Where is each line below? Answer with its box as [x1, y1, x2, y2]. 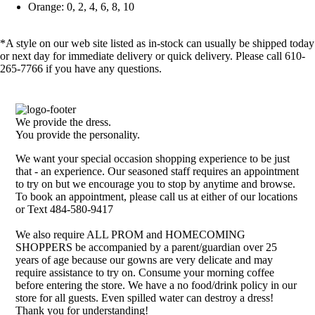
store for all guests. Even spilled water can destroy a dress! [15, 292, 274, 304]
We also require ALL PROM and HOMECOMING [15, 229, 246, 241]
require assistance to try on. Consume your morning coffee [15, 266, 275, 279]
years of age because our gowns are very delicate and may [15, 254, 274, 266]
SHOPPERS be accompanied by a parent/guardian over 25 [15, 241, 278, 254]
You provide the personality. [15, 129, 141, 141]
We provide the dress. [15, 116, 112, 129]
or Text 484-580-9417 [15, 203, 114, 216]
